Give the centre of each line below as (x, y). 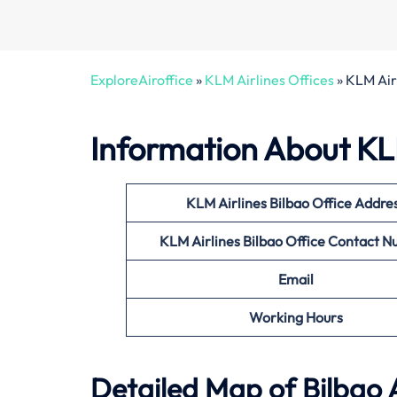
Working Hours (296, 318)
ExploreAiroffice (142, 79)
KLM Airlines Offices (269, 79)
